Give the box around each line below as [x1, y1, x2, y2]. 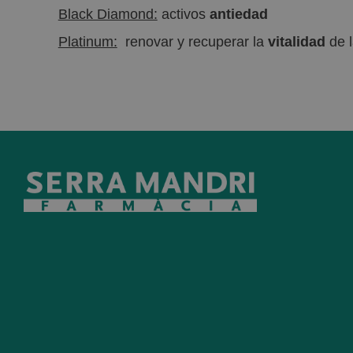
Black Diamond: [58, 6, 158, 22]
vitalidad [267, 34, 325, 50]
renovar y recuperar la [117, 34, 268, 50]
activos [157, 6, 210, 22]
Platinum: [58, 34, 117, 50]
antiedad [209, 6, 268, 22]
